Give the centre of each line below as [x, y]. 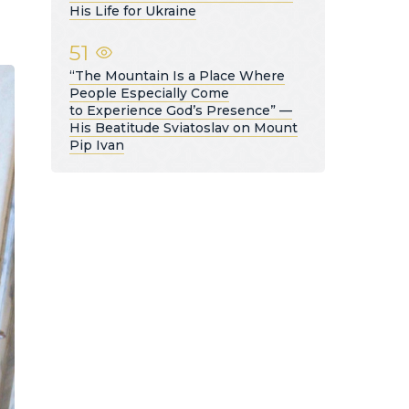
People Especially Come [149, 93]
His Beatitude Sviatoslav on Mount [184, 127]
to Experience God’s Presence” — [181, 110]
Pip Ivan [97, 145]
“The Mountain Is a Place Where [177, 75]
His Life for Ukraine [133, 10]
